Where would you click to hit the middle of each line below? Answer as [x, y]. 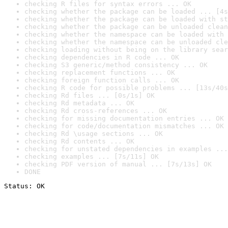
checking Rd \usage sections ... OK [94, 134]
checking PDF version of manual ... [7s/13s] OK [118, 164]
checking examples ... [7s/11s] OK [92, 156]
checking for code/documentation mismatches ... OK [124, 126]
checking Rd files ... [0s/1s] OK [90, 95]
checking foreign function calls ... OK [102, 80]
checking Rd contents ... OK [79, 141]
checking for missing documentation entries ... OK [124, 118]
